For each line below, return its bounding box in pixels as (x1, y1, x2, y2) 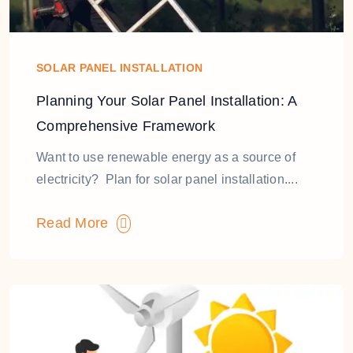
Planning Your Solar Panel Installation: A (36, 93, 297, 109)
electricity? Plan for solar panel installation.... (36, 173, 298, 186)
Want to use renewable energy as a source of (36, 150, 295, 164)
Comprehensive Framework (36, 118, 215, 134)
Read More (36, 215, 117, 231)
